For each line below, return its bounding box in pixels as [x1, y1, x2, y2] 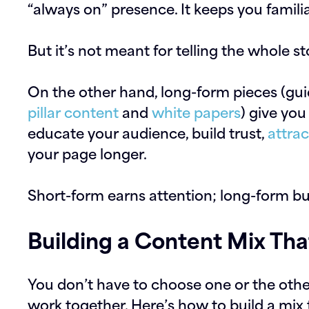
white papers [152, 100, 241, 123]
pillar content [28, 100, 119, 123]
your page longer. [28, 141, 147, 164]
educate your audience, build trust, [28, 121, 268, 143]
